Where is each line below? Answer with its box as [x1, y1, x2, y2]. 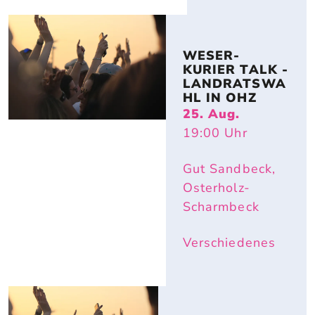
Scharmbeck [182, 198, 259, 216]
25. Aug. [182, 105, 240, 123]
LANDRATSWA [182, 75, 286, 93]
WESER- [182, 47, 240, 65]
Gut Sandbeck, [182, 160, 276, 178]
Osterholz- [182, 179, 250, 197]
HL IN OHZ [182, 89, 257, 107]
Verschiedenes [182, 234, 276, 252]
